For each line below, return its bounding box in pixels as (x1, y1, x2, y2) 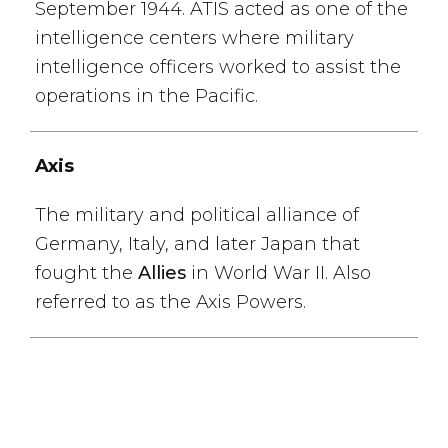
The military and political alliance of (35, 204, 359, 226)
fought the (35, 262, 138, 284)
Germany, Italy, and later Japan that (35, 233, 360, 255)
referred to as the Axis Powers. (35, 291, 306, 313)
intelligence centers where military (35, 27, 354, 49)
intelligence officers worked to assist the (35, 56, 401, 78)
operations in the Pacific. (35, 85, 258, 107)
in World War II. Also (186, 262, 371, 284)
